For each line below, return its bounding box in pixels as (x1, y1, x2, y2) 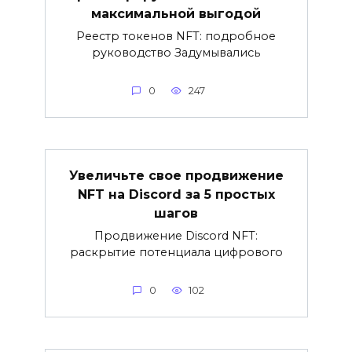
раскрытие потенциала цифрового (69, 244, 283, 259)
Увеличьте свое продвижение (68, 167, 284, 183)
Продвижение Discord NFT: (94, 228, 258, 243)
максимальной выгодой (91, 5, 261, 21)
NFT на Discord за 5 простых (77, 186, 275, 202)
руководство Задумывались (92, 45, 260, 60)
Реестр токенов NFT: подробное (76, 28, 276, 43)
